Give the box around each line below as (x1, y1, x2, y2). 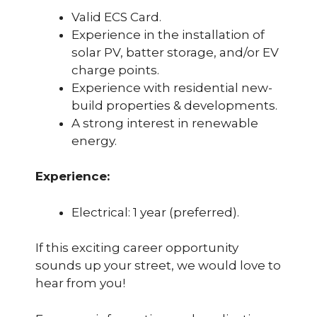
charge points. (71, 62, 159, 77)
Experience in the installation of (71, 27, 265, 42)
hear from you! (35, 276, 125, 291)
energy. (71, 133, 117, 148)
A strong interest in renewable (71, 115, 258, 130)
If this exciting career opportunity (35, 241, 238, 255)
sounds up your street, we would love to (35, 258, 281, 273)
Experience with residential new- (71, 80, 272, 95)
